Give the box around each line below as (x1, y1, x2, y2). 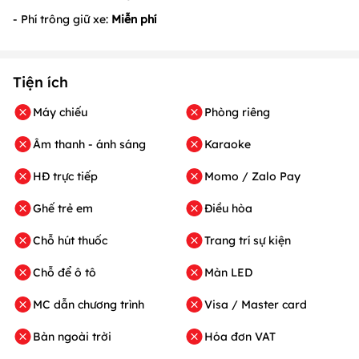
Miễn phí (108, 11, 156, 26)
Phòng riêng (204, 104, 270, 119)
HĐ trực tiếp (33, 168, 98, 184)
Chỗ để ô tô (33, 264, 96, 280)
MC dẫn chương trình (33, 296, 144, 312)
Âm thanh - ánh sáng (33, 136, 146, 151)
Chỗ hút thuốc (33, 232, 107, 248)
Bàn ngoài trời (33, 329, 111, 344)
